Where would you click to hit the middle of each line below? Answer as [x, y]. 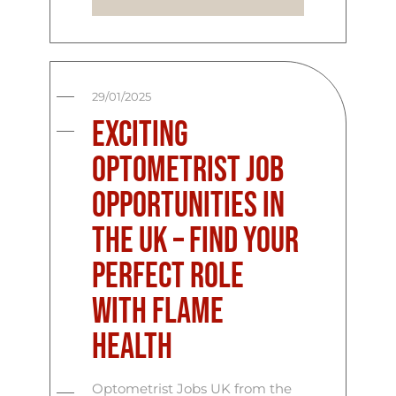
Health [133, 347]
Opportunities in [189, 206]
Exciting [141, 135]
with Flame [158, 312]
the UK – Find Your [196, 241]
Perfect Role [168, 276]
